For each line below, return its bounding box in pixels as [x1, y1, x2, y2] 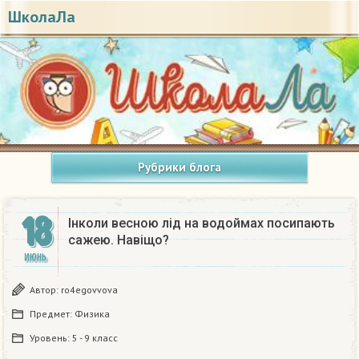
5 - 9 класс [72, 332, 118, 345]
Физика [75, 308, 110, 321]
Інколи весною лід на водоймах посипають [68, 216, 335, 232]
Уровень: [30, 332, 72, 345]
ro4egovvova [61, 284, 118, 296]
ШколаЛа [8, 6, 75, 27]
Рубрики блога [138, 159, 221, 175]
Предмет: [30, 308, 75, 321]
